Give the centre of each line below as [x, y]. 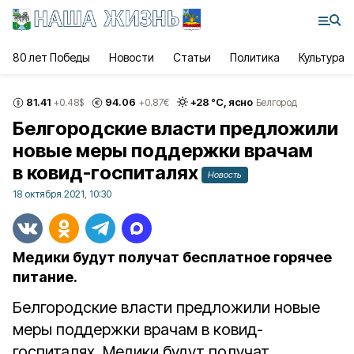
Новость [225, 175]
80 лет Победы [52, 57]
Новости [132, 57]
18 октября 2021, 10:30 [62, 194]
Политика [254, 57]
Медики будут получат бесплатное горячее [172, 257]
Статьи [192, 57]
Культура [322, 57]
